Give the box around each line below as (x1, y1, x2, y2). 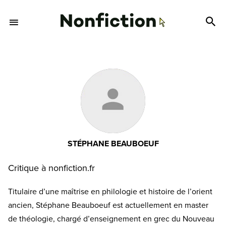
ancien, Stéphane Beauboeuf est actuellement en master (8, 200, 208, 210)
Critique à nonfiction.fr (8, 162, 95, 174)
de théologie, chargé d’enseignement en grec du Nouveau (8, 214, 214, 224)
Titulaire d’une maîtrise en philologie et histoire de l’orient (8, 187, 212, 197)
